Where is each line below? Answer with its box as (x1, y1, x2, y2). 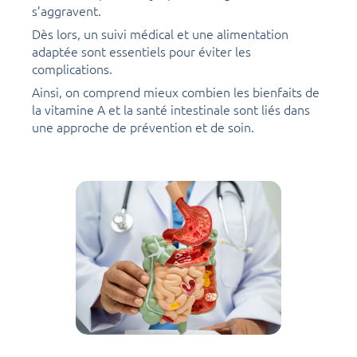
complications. (32, 60, 112, 78)
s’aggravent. (32, 2, 101, 20)
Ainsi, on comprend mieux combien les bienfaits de (32, 83, 320, 101)
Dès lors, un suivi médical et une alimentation (32, 25, 288, 43)
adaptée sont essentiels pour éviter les (32, 42, 251, 61)
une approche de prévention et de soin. (32, 118, 254, 136)
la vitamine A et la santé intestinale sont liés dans (32, 100, 310, 119)
